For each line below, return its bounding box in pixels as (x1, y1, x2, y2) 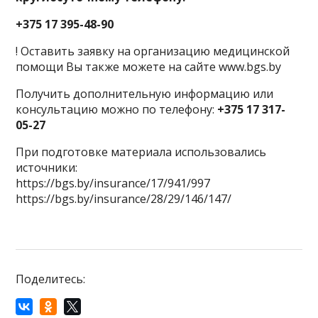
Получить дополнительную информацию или (16, 86, 274, 102)
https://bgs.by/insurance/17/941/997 (16, 175, 211, 191)
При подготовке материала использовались (16, 144, 267, 160)
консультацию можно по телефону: (16, 102, 218, 117)
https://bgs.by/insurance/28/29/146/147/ (16, 191, 232, 207)
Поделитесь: (16, 271, 86, 287)
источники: (16, 160, 78, 175)
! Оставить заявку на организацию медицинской (16, 43, 290, 59)
